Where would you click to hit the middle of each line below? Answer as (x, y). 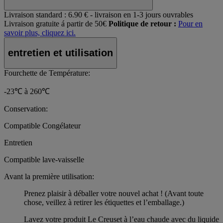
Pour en (190, 24)
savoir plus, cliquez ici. (40, 33)
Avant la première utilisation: (49, 176)
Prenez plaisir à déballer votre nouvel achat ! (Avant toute (114, 193)
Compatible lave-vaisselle (44, 159)
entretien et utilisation (60, 53)
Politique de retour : (142, 24)
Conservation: (26, 109)
